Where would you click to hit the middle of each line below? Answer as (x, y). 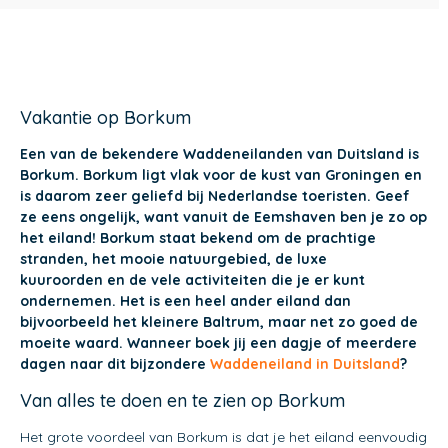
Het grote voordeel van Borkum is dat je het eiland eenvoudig (223, 436)
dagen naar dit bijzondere (115, 364)
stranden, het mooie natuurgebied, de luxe (173, 259)
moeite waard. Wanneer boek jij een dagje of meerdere (218, 343)
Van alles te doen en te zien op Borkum (182, 400)
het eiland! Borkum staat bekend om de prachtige (198, 238)
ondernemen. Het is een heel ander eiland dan (185, 301)
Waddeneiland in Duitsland (305, 364)
